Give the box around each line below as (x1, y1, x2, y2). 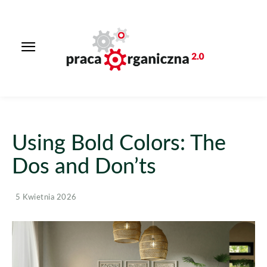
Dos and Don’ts (12, 156, 156, 178)
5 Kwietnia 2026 (15, 194, 77, 202)
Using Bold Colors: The (12, 132, 226, 154)
